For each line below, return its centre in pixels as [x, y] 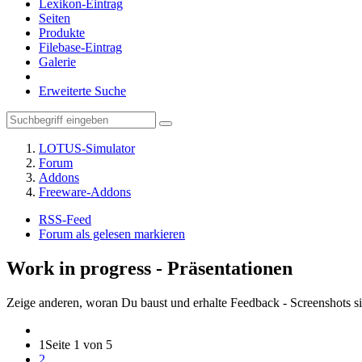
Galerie [57, 62]
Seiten [55, 18]
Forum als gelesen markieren [112, 234]
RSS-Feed [65, 219]
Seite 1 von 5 [79, 344]
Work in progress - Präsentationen [149, 268]
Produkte [62, 33]
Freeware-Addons [85, 192]
